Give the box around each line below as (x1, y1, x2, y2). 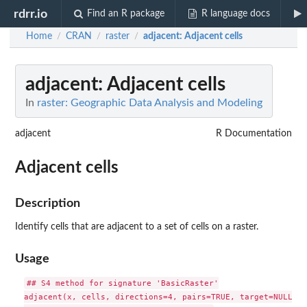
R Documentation (216, 129, 292, 138)
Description (15, 197, 80, 209)
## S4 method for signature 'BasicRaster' (26, 278, 219, 288)
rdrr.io (14, 8, 48, 20)
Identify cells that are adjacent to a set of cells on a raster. (15, 222, 258, 232)
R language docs (201, 9, 270, 19)
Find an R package (87, 9, 165, 19)
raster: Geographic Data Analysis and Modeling (37, 97, 262, 108)
